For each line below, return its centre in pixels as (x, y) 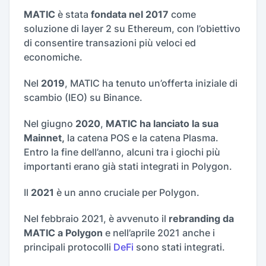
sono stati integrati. (179, 247)
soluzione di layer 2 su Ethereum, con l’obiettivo (132, 28)
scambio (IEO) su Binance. (83, 97)
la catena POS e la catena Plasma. (142, 137)
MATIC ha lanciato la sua (162, 123)
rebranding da (201, 218)
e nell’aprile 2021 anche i (159, 232)
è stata (73, 14)
